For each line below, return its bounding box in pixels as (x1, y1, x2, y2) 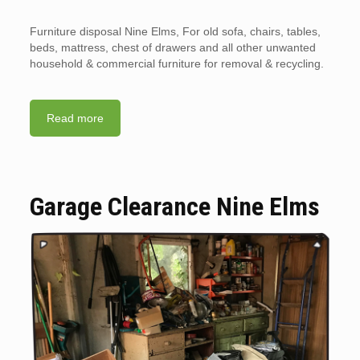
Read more (46, 111, 104, 125)
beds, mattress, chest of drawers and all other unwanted (29, 40, 316, 54)
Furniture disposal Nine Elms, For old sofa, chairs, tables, (29, 24, 321, 38)
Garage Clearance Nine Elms (29, 190, 320, 222)
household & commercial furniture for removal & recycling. (29, 56, 324, 70)
